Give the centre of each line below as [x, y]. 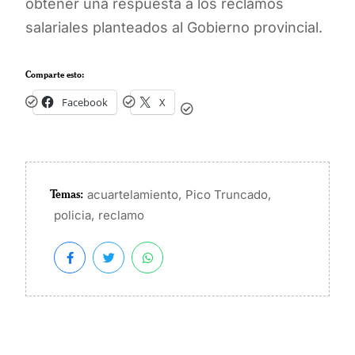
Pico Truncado [227, 195]
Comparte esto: [55, 74]
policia [73, 216]
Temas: [67, 194]
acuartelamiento [133, 195]
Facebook [85, 102]
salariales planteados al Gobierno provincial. [174, 27]
